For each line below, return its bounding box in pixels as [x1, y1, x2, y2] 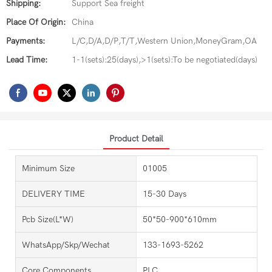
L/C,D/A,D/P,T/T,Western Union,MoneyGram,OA [72, 36, 257, 46]
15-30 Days [142, 188, 186, 199]
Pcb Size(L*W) [22, 214, 73, 225]
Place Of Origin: [6, 17, 66, 27]
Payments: [6, 36, 45, 46]
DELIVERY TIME [22, 188, 85, 199]
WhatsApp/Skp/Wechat [22, 239, 110, 250]
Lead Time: [6, 55, 47, 65]
